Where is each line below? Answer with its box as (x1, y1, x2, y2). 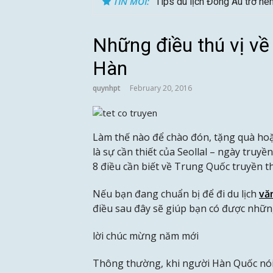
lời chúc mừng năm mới (93, 229, 199, 243)
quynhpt (93, 83, 121, 94)
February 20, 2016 (130, 83, 192, 94)
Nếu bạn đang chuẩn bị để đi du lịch (93, 187, 259, 201)
